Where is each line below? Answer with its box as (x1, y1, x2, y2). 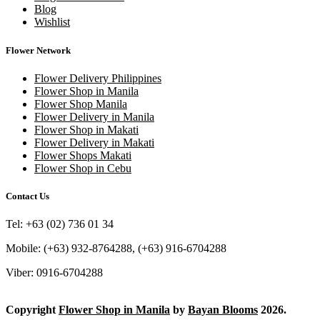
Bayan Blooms (188, 304, 258, 316)
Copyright (6, 304, 59, 316)
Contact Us (6, 190, 49, 201)
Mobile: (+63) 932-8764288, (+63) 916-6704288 (6, 242, 226, 255)
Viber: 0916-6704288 (6, 266, 103, 279)
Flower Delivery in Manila (34, 110, 154, 123)
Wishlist (34, 16, 70, 29)
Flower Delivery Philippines (34, 71, 161, 84)
